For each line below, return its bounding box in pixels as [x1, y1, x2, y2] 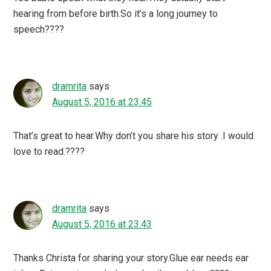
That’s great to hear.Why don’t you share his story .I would [13, 129, 254, 142]
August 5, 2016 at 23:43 [52, 218, 152, 230]
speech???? [13, 23, 65, 35]
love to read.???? [13, 145, 85, 157]
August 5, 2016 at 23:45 [52, 96, 152, 108]
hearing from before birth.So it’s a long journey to [13, 7, 218, 19]
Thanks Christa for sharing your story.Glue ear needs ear [13, 252, 249, 264]
